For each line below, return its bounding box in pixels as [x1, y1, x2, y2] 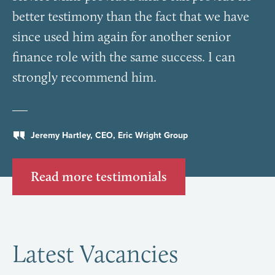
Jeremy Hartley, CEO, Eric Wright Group [31, 130, 188, 141]
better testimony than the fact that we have [12, 8, 249, 25]
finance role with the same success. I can [12, 48, 235, 65]
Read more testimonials [31, 168, 167, 185]
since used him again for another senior [12, 28, 231, 45]
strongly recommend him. [12, 69, 157, 85]
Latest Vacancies [12, 238, 178, 268]
